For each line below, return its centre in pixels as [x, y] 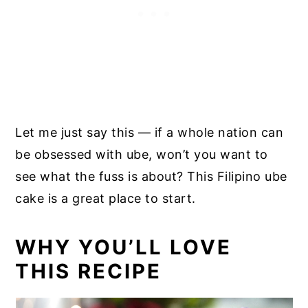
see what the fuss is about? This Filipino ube [151, 176]
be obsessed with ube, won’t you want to [142, 154]
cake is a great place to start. [106, 198]
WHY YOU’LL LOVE [124, 247]
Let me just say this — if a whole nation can [150, 132]
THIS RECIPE [89, 271]
